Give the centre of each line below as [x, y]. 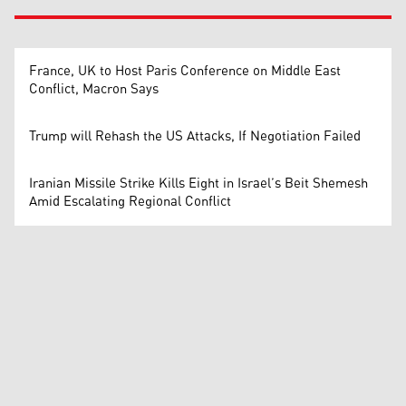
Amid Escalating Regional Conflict [130, 201]
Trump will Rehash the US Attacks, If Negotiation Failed [195, 136]
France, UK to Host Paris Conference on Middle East [185, 71]
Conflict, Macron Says [94, 89]
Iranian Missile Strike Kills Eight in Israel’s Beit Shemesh [198, 183]
